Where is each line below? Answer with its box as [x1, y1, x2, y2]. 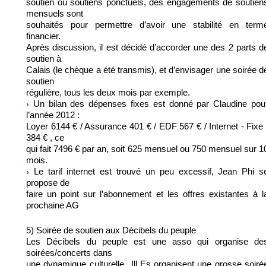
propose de [26, 178, 69, 188]
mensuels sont [26, 8, 83, 19]
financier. [26, 31, 61, 42]
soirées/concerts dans [26, 248, 112, 258]
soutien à [26, 53, 61, 64]
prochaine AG [26, 200, 79, 211]
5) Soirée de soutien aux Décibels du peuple [26, 225, 196, 236]
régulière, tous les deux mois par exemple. [26, 87, 190, 98]
